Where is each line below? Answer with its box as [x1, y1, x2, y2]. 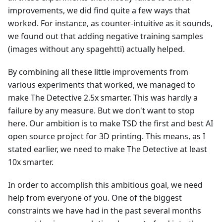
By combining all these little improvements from [8, 66, 188, 78]
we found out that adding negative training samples [8, 31, 203, 42]
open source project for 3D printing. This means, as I [8, 131, 205, 142]
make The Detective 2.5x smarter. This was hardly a [8, 92, 198, 104]
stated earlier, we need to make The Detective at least [8, 144, 207, 155]
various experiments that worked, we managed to [8, 79, 195, 91]
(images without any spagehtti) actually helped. [8, 44, 185, 55]
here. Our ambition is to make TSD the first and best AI [8, 118, 213, 129]
